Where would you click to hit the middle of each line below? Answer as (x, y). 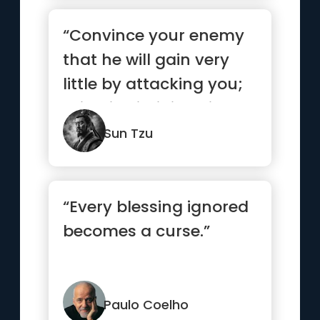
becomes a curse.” (137, 231)
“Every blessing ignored (156, 207)
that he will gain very (146, 60)
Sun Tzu (129, 133)
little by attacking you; (153, 84)
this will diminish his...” (151, 108)
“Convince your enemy (154, 35)
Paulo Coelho (146, 305)
